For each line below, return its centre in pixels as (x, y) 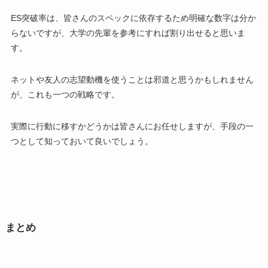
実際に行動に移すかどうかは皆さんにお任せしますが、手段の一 (132, 127)
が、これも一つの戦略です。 (65, 95)
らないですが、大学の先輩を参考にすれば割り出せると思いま (128, 33)
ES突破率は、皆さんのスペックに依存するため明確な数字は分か (133, 18)
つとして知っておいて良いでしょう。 (82, 141)
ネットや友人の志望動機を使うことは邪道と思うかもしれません (132, 80)
